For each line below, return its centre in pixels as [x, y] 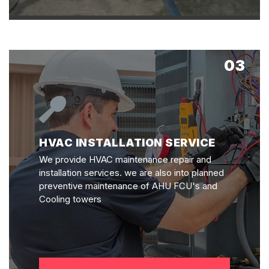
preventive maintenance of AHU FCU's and [128, 186]
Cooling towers [70, 199]
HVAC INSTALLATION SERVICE [127, 143]
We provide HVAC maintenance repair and [125, 159]
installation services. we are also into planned [131, 172]
